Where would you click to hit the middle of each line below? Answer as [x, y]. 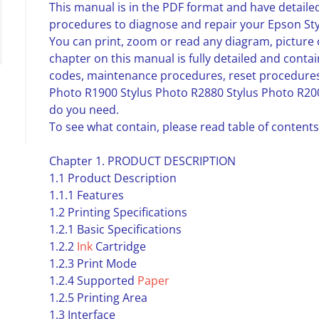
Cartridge [119, 246]
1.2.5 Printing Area [98, 298]
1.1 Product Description [113, 178]
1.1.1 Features [86, 195]
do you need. [84, 110]
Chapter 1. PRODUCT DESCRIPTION [142, 161]
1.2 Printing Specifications [118, 212]
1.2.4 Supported [93, 281]
